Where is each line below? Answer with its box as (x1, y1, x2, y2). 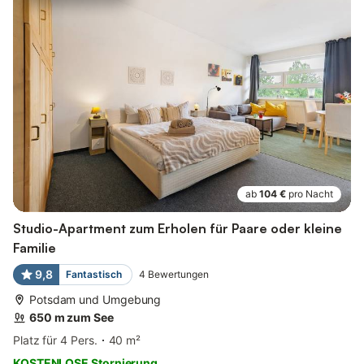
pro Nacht (288, 188, 333, 201)
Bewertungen (147, 268, 209, 281)
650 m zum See (29, 310, 114, 325)
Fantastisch (65, 268, 122, 281)
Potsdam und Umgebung (29, 292, 162, 307)
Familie (13, 240, 56, 257)
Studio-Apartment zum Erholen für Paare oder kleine (13, 220, 342, 237)
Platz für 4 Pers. (13, 333, 97, 348)
